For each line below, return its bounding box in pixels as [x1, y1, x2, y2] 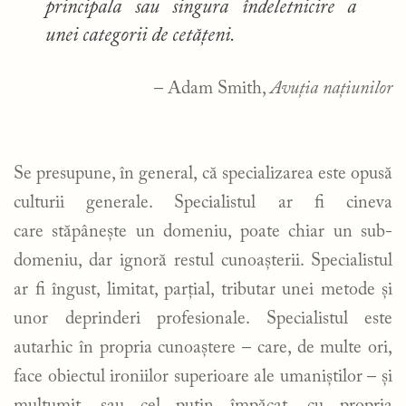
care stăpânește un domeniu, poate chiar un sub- [14, 222, 392, 241]
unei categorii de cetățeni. [45, 26, 236, 46]
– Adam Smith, [154, 79, 270, 98]
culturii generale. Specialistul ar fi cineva [14, 193, 392, 212]
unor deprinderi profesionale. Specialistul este [14, 309, 392, 328]
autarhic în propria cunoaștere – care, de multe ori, [14, 338, 392, 357]
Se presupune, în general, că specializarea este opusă [14, 164, 392, 183]
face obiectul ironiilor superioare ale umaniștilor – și [14, 367, 392, 386]
